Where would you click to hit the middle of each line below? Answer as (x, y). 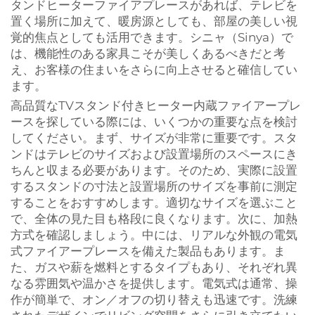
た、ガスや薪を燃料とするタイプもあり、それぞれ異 (154, 267)
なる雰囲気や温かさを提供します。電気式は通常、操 (154, 283)
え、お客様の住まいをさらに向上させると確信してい (154, 70)
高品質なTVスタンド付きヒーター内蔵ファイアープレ (156, 105)
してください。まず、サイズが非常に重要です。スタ (154, 138)
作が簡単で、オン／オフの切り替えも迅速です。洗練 (154, 300)
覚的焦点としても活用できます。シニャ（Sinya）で (152, 37)
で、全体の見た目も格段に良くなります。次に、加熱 (154, 219)
